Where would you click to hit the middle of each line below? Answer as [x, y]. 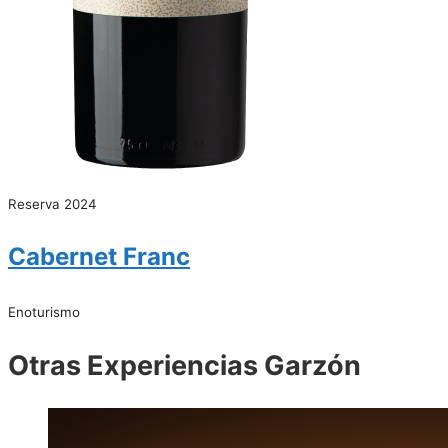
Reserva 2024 [52, 204]
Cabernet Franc [99, 257]
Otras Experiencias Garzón [184, 365]
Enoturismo [44, 312]
